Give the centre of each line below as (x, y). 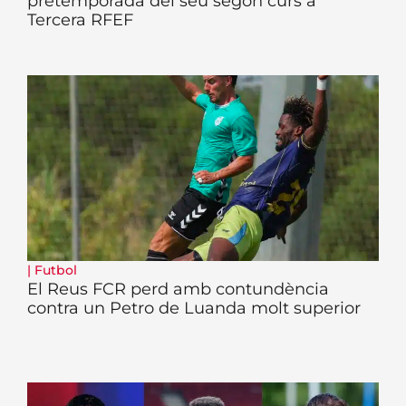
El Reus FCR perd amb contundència (178, 289)
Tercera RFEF (80, 19)
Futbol (56, 270)
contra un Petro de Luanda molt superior (194, 308)
